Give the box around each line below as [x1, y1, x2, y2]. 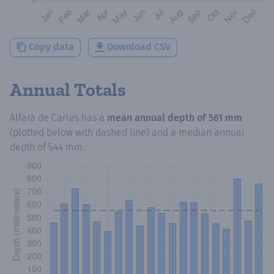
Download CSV [107, 41, 171, 53]
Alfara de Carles [10, 111, 79, 124]
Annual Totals [10, 78, 126, 101]
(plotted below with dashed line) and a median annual [10, 126, 245, 138]
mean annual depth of [107, 111, 209, 124]
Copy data [29, 41, 74, 53]
